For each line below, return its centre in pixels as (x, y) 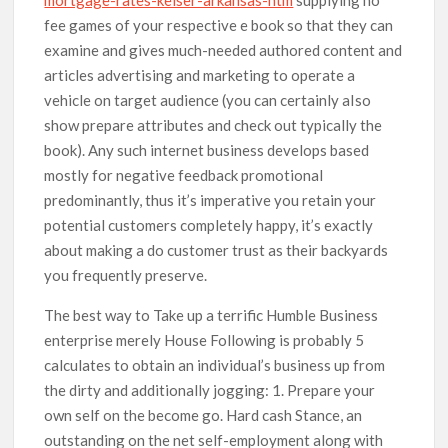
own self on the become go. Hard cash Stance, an (203, 414)
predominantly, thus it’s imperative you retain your (210, 199)
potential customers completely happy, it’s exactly (209, 224)
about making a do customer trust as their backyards (216, 249)
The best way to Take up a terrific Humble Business (211, 314)
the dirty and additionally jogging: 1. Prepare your (210, 389)
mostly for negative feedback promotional (184, 174)
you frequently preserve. (126, 274)
